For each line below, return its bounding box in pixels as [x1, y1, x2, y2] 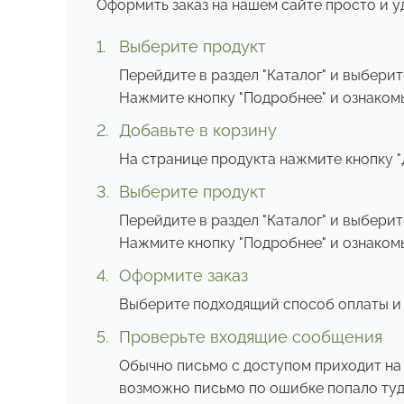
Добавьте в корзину [119, 121, 277, 140]
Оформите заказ [119, 266, 248, 285]
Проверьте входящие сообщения [119, 327, 382, 346]
